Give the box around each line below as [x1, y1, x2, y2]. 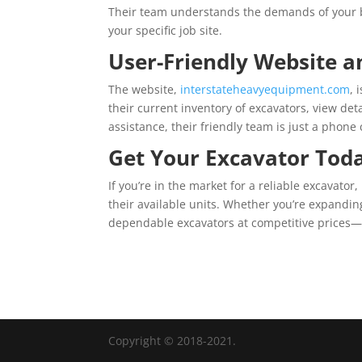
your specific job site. [108, 23, 223, 39]
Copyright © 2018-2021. [108, 333, 237, 349]
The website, [108, 82, 181, 98]
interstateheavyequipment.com [180, 82, 351, 98]
